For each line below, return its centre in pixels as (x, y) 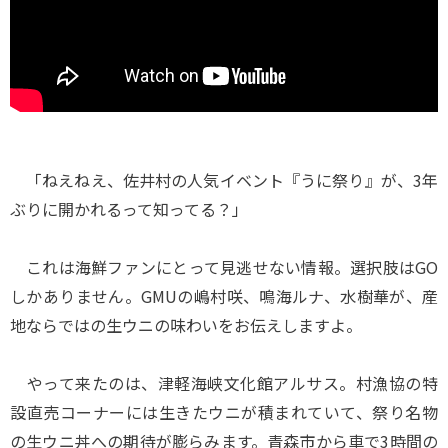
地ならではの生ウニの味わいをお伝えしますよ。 (186, 324)
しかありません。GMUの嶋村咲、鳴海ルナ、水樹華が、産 (224, 295)
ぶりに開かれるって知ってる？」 (129, 208)
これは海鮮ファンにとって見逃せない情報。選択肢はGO (224, 266)
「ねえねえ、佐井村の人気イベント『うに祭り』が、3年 (224, 179)
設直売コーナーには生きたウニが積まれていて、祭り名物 (224, 411)
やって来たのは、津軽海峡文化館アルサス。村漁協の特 (224, 382)
